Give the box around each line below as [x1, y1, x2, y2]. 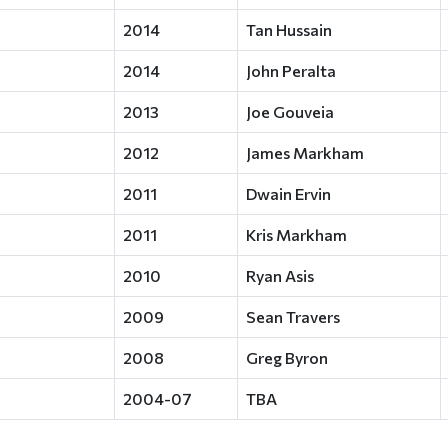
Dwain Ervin [246, 184, 331, 203]
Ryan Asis [246, 266, 314, 285]
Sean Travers [246, 307, 340, 326]
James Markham [246, 143, 364, 162]
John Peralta [246, 61, 336, 80]
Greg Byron [246, 348, 328, 367]
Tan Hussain [246, 20, 332, 39]
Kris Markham [246, 225, 347, 244]
